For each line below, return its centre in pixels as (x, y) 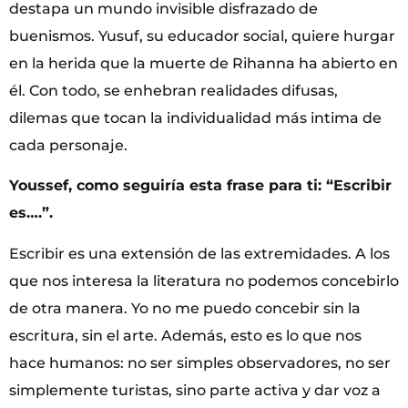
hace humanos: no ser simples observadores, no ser (200, 362)
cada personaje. (68, 145)
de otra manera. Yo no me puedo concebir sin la (185, 308)
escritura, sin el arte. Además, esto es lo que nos (185, 335)
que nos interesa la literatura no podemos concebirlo (204, 280)
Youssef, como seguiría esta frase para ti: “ (171, 186)
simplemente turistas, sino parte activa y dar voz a (195, 390)
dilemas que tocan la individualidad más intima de (195, 117)
